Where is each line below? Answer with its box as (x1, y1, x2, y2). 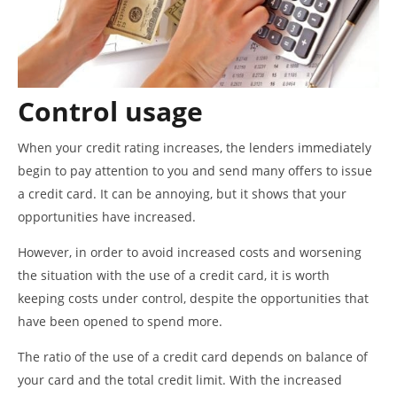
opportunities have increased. (18, 207, 196, 225)
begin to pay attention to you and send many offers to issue (18, 161, 372, 179)
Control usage (18, 92, 203, 129)
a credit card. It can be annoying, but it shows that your (18, 184, 346, 202)
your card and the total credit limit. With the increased (18, 370, 342, 388)
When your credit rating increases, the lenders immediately (18, 138, 371, 156)
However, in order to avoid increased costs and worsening (18, 243, 362, 261)
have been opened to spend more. (18, 312, 222, 330)
